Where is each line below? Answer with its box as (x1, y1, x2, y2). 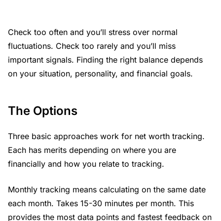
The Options (8, 104, 77, 118)
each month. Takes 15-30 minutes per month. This (8, 198, 194, 209)
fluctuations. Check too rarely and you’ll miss (8, 41, 176, 51)
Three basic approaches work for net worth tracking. (8, 131, 205, 142)
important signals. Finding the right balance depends (8, 55, 203, 65)
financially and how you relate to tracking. (8, 159, 164, 169)
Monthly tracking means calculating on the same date (8, 184, 206, 195)
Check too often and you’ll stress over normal (8, 27, 178, 37)
